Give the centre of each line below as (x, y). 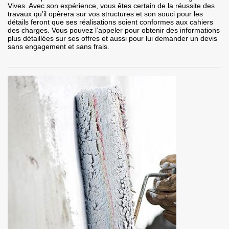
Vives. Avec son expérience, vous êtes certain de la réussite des (111, 6)
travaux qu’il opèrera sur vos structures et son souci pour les (105, 14)
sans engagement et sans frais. (59, 47)
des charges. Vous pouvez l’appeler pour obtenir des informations (114, 30)
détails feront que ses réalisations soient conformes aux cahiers (110, 22)
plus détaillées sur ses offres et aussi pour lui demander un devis (112, 39)
